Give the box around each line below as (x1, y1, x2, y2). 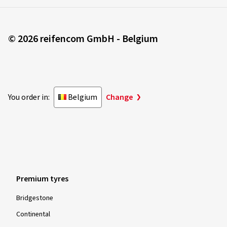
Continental (16, 209, 50, 219)
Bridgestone (16, 193, 53, 203)
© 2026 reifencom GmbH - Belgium (8, 32, 158, 46)
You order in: (8, 92, 50, 103)
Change (106, 92, 133, 103)
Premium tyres (16, 173, 68, 184)
